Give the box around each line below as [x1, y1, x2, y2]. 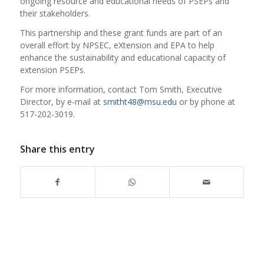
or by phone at [176, 95, 235, 107]
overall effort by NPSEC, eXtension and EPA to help [19, 39, 214, 51]
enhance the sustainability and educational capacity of [19, 51, 226, 63]
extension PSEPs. [19, 64, 85, 75]
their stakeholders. [19, 7, 90, 19]
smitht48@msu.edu [103, 95, 177, 107]
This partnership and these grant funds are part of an [19, 27, 222, 38]
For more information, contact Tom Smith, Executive [19, 83, 222, 95]
